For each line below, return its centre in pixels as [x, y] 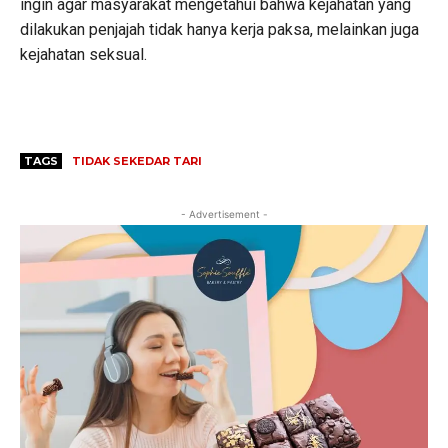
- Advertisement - [224, 214]
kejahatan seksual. [83, 55]
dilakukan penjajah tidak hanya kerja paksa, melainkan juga [219, 30]
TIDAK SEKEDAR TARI [137, 161]
